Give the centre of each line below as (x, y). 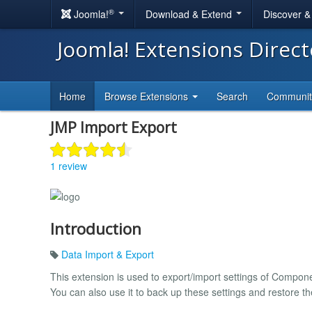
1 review (69, 165)
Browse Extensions (148, 96)
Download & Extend (190, 14)
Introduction (96, 228)
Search (232, 96)
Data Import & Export (108, 254)
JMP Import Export (114, 127)
